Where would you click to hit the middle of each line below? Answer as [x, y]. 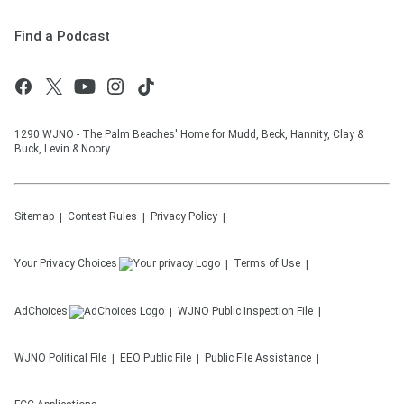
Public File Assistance [258, 358]
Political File [78, 358]
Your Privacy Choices [66, 263]
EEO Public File [156, 358]
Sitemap [34, 216]
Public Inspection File [262, 311]
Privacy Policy [184, 216]
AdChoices [41, 311]
